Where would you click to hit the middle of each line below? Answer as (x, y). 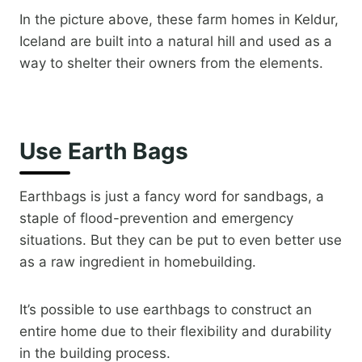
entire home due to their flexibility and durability (175, 332)
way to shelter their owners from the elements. (171, 63)
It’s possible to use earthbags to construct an (166, 310)
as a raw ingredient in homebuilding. (138, 262)
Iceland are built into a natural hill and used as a (176, 42)
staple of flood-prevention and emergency (156, 219)
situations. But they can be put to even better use (181, 240)
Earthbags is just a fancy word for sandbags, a (172, 197)
